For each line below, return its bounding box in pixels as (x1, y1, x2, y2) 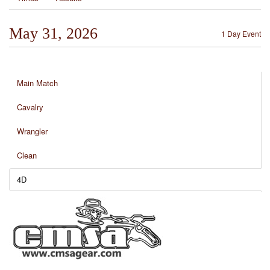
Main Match (17, 77, 58, 89)
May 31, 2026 (9, 25, 98, 42)
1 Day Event (221, 28, 261, 39)
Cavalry (17, 101, 43, 113)
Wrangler (17, 125, 48, 137)
